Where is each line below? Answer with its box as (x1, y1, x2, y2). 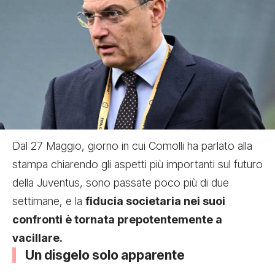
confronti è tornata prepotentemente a (12, 212, 222, 226)
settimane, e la (12, 194, 85, 207)
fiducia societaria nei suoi (85, 194, 225, 207)
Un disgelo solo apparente (25, 247, 185, 263)
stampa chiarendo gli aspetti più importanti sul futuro (12, 157, 263, 171)
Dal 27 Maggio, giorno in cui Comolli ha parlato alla (12, 139, 252, 152)
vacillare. (12, 231, 63, 244)
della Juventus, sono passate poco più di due (12, 176, 229, 189)
